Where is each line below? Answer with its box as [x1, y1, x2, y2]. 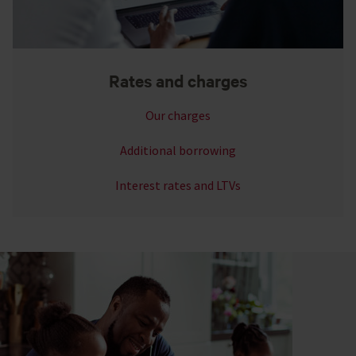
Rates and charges [109, 68, 247, 91]
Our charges [145, 106, 211, 123]
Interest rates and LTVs [115, 176, 241, 193]
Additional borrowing [120, 141, 236, 158]
